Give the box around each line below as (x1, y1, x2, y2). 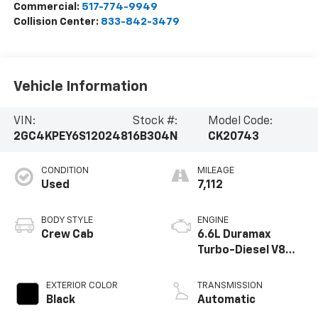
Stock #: (132, 116, 177, 128)
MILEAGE (197, 166, 234, 176)
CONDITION (40, 166, 89, 176)
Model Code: (208, 116, 273, 128)
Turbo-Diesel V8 (197, 245, 285, 257)
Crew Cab (40, 229, 94, 241)
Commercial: (13, 1, 82, 13)
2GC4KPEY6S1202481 (13, 131, 133, 143)
